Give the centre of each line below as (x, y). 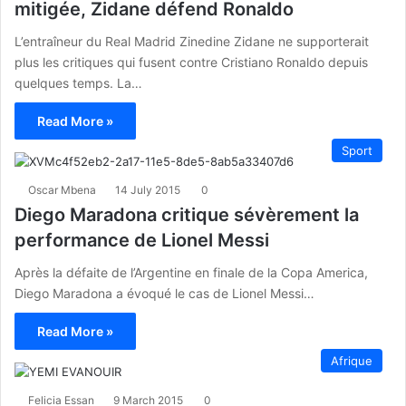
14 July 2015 (148, 189)
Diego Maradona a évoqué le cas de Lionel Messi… (164, 293)
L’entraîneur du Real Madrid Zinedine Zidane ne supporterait (192, 41)
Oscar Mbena (62, 189)
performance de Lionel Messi (142, 240)
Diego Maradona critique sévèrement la (187, 214)
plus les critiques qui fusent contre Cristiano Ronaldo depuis (191, 62)
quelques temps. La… (78, 82)
